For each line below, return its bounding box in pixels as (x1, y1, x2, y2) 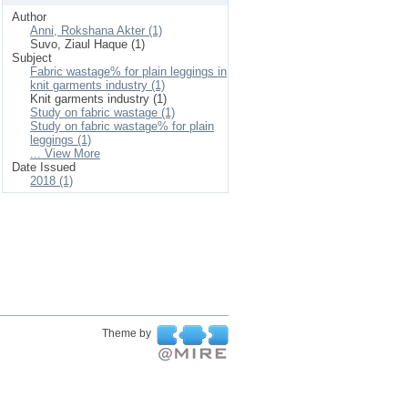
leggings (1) (30, 133, 91, 147)
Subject (12, 51, 52, 65)
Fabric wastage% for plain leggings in (30, 65, 227, 78)
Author (12, 10, 46, 24)
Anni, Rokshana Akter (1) (30, 24, 162, 37)
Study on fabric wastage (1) (30, 106, 175, 119)
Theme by (102, 327, 154, 340)
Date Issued (12, 160, 76, 174)
